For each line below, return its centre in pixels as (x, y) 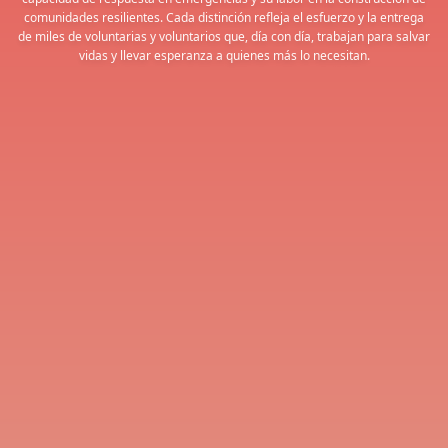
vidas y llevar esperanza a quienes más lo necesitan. (224, 55)
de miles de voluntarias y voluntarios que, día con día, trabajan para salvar (224, 36)
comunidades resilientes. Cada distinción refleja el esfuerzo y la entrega (224, 17)
